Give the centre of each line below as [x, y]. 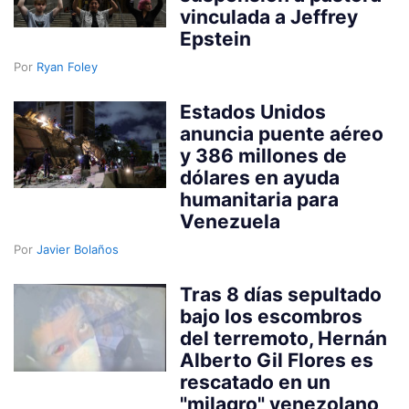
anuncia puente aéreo [282, 133]
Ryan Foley [67, 66]
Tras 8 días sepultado [281, 294]
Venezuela [231, 221]
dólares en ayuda [260, 177]
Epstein [216, 38]
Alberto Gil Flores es [277, 360]
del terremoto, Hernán [284, 338]
